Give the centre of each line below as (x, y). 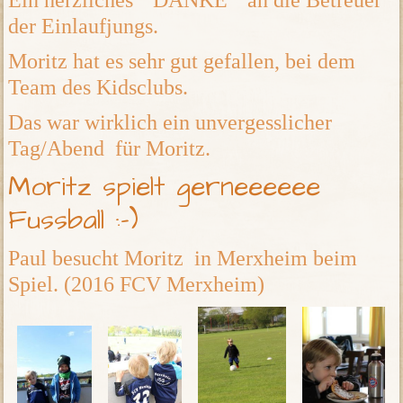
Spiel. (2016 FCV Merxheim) (137, 285)
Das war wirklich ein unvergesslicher (170, 123)
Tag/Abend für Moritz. (110, 149)
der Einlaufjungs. (84, 27)
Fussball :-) (74, 221)
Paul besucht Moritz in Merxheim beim (183, 259)
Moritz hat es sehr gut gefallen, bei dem (182, 62)
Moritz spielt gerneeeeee (170, 188)
